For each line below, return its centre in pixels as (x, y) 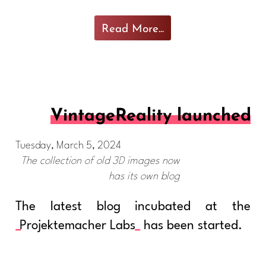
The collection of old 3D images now (101, 161)
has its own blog (145, 176)
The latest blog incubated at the (133, 207)
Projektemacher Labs (77, 226)
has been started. (191, 226)
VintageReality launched (151, 112)
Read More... (133, 27)
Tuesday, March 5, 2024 (68, 145)
